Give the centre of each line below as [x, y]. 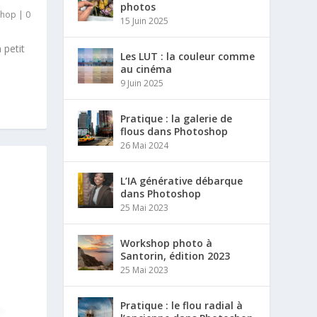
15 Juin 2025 [145, 21]
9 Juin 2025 [142, 83]
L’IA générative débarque [182, 181]
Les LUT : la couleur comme [188, 56]
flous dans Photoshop [174, 131]
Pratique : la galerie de [177, 119]
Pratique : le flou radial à [182, 305]
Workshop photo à [167, 243]
